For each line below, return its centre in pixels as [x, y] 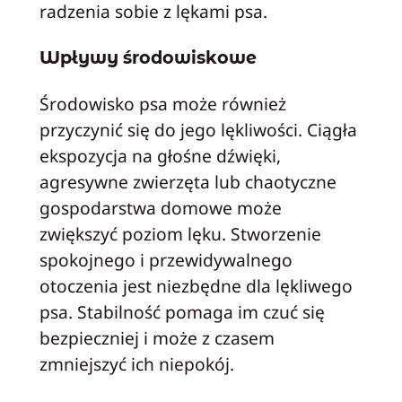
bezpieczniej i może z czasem [157, 338]
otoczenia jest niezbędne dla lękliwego [196, 286]
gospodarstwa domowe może [160, 208]
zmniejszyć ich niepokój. [136, 364]
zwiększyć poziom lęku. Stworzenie [180, 234]
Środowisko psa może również [162, 104]
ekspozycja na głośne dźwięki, [160, 156]
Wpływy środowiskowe [148, 57]
